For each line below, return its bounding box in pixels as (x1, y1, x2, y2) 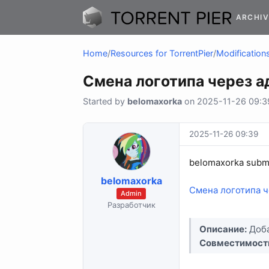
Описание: (199, 223, 247, 235)
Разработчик (107, 200, 156, 210)
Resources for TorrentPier (110, 48, 213, 59)
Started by (83, 96, 127, 107)
